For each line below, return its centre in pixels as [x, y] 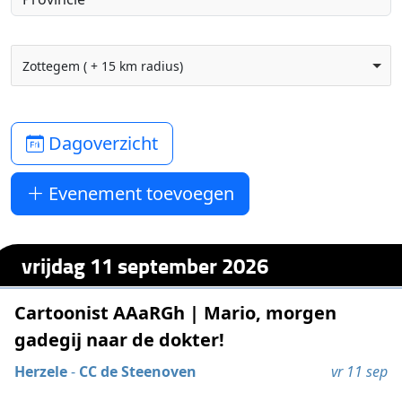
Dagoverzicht [101, 143]
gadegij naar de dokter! [120, 340]
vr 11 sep [359, 372]
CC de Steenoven [138, 372]
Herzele [41, 372]
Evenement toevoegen [140, 193]
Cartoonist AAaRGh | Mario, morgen [176, 313]
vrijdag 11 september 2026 [145, 265]
